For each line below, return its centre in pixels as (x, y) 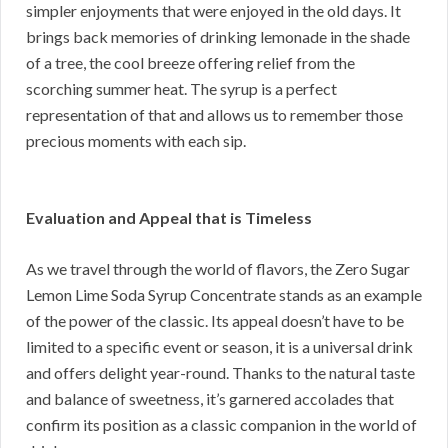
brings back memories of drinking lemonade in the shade (218, 37)
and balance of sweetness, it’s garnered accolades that (210, 399)
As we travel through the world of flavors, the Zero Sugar (218, 269)
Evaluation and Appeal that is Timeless (169, 218)
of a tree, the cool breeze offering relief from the (190, 63)
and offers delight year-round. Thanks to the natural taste (220, 373)
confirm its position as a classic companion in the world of (221, 425)
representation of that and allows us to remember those (214, 115)
